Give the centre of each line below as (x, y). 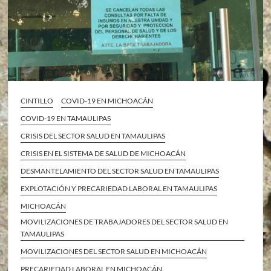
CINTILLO (37, 101)
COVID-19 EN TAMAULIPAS (66, 119)
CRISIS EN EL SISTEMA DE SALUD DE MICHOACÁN (103, 154)
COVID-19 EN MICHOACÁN (107, 101)
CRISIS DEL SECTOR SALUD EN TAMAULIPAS (93, 136)
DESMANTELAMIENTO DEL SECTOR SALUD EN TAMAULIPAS (120, 171)
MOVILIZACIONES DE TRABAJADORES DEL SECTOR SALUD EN (125, 222)
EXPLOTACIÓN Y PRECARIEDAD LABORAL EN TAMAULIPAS (119, 189)
